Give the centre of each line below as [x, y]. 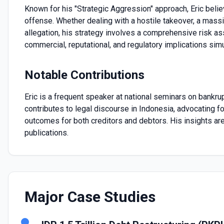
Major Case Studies [90, 197]
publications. [46, 133]
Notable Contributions [84, 75]
